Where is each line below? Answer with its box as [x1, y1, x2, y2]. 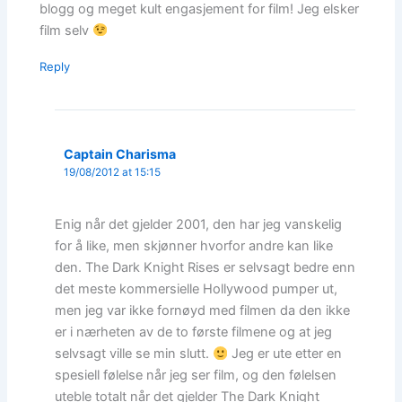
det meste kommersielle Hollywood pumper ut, [55, 281, 338, 298]
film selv [39, 22, 93, 39]
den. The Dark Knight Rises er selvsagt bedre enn [55, 259, 356, 276]
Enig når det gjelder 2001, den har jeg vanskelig [55, 216, 343, 233]
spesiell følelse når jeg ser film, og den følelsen [55, 367, 337, 384]
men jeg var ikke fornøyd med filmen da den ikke [55, 302, 351, 319]
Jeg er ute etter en [227, 345, 342, 363]
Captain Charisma [64, 145, 177, 162]
